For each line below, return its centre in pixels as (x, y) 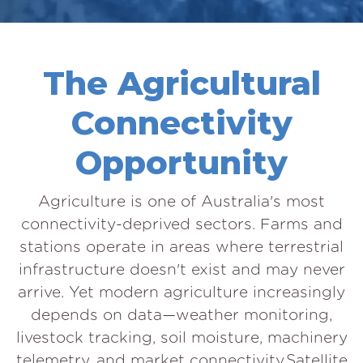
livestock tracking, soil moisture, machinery (181, 337)
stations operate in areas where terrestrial (181, 246)
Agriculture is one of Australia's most (181, 201)
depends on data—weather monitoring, (181, 314)
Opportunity (181, 162)
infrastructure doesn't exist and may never (181, 269)
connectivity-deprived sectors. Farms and (181, 224)
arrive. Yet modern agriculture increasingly (181, 292)
